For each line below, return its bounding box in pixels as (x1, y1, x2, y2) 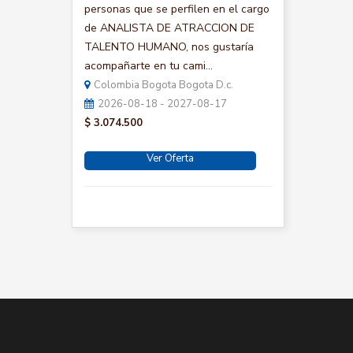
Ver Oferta (147, 151, 194, 165)
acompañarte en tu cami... (84, 58, 213, 73)
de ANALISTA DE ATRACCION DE (84, 20, 255, 35)
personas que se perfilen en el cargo (84, 2, 269, 17)
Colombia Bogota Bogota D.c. (94, 78, 233, 92)
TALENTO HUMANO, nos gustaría (84, 39, 254, 54)
